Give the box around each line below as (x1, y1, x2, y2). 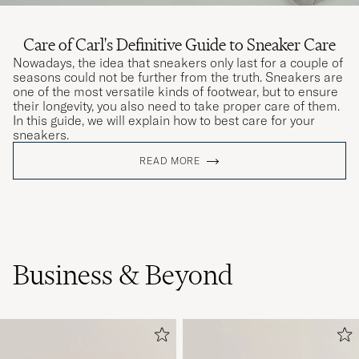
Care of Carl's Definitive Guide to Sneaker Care (23, 33, 336, 55)
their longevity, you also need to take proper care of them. (13, 97, 340, 114)
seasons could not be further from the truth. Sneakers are (13, 68, 343, 85)
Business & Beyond (13, 257, 233, 292)
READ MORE (139, 154, 200, 167)
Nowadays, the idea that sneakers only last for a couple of (13, 54, 343, 71)
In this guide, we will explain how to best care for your (13, 111, 315, 128)
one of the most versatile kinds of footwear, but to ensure (13, 83, 338, 99)
